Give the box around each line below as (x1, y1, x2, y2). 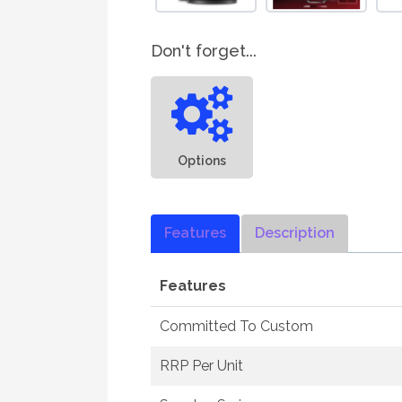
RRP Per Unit (160, 357, 243, 374)
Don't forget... (151, 41, 257, 60)
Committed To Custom (160, 318, 313, 335)
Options (178, 153, 226, 168)
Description (255, 224, 335, 241)
